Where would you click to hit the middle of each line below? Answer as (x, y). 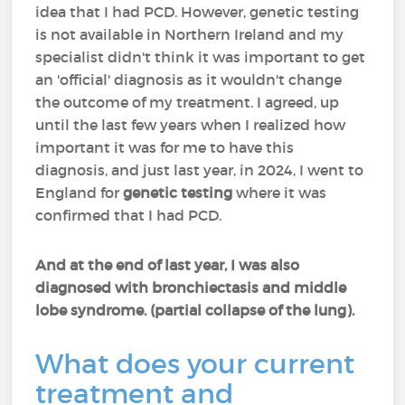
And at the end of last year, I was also (168, 265)
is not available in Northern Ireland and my (190, 34)
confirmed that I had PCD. (129, 215)
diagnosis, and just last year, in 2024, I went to (200, 170)
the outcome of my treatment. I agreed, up (188, 102)
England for (80, 193)
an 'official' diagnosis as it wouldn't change (189, 80)
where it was (280, 193)
